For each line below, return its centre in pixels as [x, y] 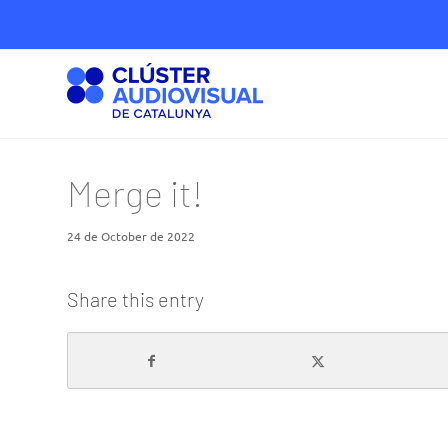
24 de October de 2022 [131, 236]
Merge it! [135, 192]
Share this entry [135, 299]
